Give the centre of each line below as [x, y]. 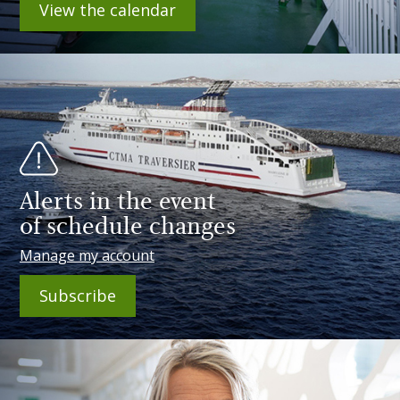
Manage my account [87, 255]
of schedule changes [128, 226]
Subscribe [78, 296]
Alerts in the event [118, 201]
